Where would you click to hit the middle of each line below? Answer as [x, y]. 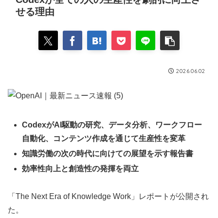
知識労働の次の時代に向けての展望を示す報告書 [108, 153]
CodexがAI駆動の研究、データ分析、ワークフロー [112, 125]
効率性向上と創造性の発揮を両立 [81, 169]
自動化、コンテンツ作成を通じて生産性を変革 [104, 138]
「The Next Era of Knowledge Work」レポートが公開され [108, 196]
